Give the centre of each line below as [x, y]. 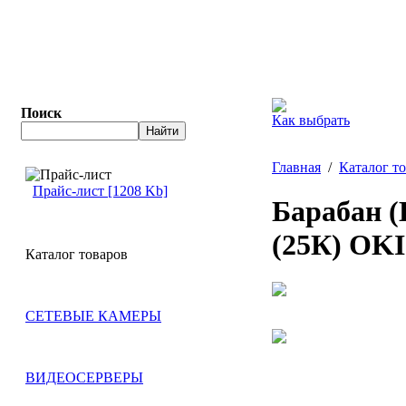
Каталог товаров [77, 254]
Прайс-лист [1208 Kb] [100, 191]
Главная [296, 167]
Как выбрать [311, 120]
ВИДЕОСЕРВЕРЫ [84, 377]
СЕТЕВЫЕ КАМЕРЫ [93, 316]
